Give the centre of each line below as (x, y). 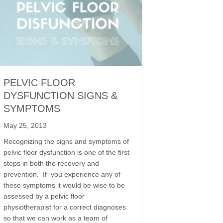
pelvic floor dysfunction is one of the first (66, 152)
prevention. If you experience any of (62, 174)
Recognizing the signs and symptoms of (66, 141)
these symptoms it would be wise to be (64, 185)
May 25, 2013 (25, 125)
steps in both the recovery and (51, 163)
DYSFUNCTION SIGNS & (60, 95)
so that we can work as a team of (56, 218)
